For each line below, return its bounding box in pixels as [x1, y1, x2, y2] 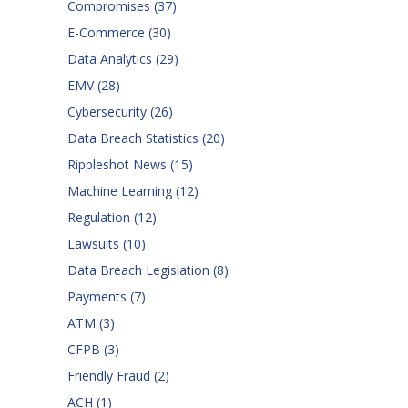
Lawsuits [67, 235, 123, 253]
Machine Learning [67, 182, 176, 200]
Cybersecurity [67, 103, 150, 121]
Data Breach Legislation [67, 261, 213, 280]
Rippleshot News [67, 156, 170, 174]
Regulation [67, 209, 134, 227]
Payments [67, 288, 130, 306]
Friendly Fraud [67, 367, 154, 385]
